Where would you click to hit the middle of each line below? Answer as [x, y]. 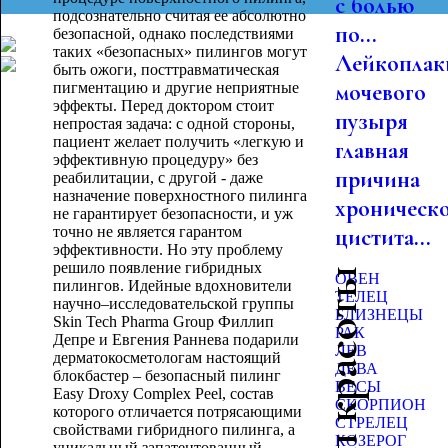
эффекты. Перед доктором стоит [163, 105]
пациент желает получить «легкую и [178, 141]
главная [372, 150]
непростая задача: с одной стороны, [173, 123]
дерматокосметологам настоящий [166, 357]
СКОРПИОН [381, 404]
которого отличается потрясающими [177, 411]
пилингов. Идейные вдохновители [172, 285]
